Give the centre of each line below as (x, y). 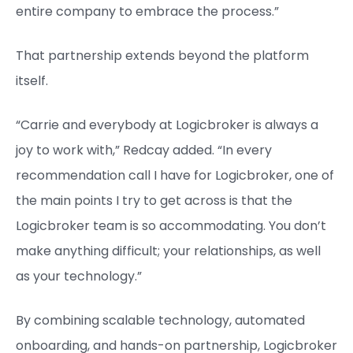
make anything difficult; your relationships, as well (168, 251)
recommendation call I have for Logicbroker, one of (175, 175)
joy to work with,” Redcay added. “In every (144, 150)
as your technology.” (79, 276)
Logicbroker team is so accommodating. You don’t (171, 225)
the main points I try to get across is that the (154, 200)
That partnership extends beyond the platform (162, 55)
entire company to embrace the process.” (147, 11)
